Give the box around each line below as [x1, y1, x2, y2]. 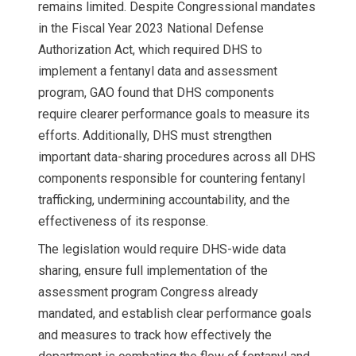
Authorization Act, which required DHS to [38, 41, 262, 57]
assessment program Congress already [38, 284, 258, 300]
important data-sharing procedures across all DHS [38, 149, 315, 164]
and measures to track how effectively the [38, 327, 272, 342]
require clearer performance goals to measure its [38, 106, 310, 122]
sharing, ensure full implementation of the [38, 262, 268, 278]
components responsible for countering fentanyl [38, 170, 305, 186]
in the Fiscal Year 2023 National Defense [38, 20, 264, 36]
